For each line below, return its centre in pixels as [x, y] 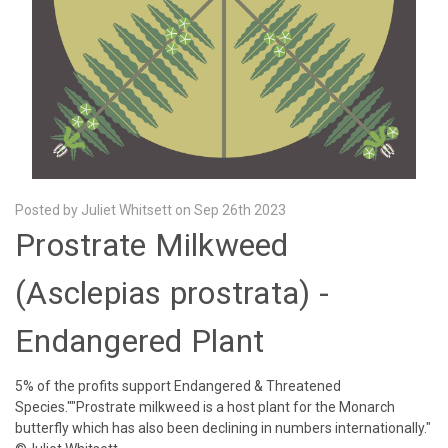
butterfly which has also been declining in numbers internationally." [223, 427]
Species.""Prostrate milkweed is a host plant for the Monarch [205, 406]
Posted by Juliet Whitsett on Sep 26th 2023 [150, 209]
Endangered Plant [139, 340]
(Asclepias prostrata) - [172, 292]
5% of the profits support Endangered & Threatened [178, 385]
